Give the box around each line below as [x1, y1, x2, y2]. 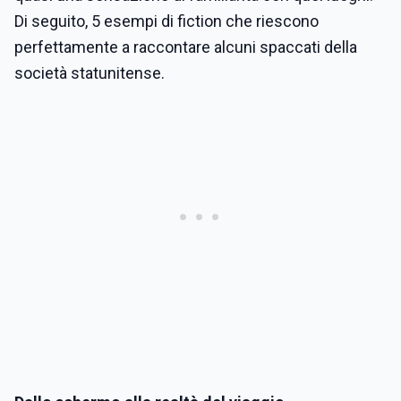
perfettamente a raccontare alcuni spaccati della [14, 38, 357, 56]
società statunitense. [14, 64, 165, 82]
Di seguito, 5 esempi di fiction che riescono [14, 12, 319, 30]
